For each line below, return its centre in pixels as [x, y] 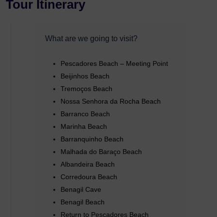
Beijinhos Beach [85, 76]
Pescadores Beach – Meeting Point [114, 63]
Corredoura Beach [89, 177]
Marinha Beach [84, 126]
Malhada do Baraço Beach [101, 151]
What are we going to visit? [91, 38]
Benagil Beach [83, 202]
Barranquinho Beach [92, 139]
